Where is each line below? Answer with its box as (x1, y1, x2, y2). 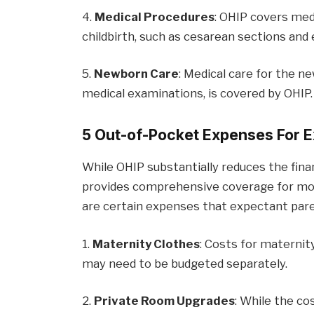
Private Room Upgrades (94, 294, 235, 308)
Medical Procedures (95, 9, 215, 24)
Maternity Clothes (93, 236, 200, 251)
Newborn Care (94, 67, 179, 81)
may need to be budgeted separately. (82, 256, 288, 271)
